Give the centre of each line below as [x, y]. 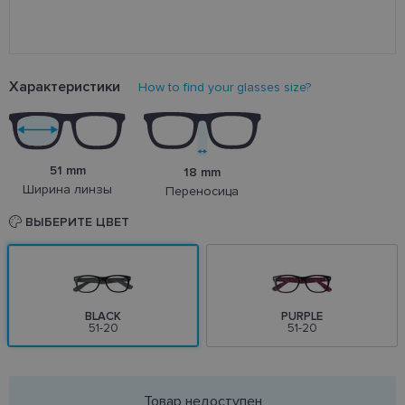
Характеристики [65, 87]
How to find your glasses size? [225, 87]
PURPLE [302, 316]
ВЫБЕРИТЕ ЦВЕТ [75, 222]
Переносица [202, 191]
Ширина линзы [68, 189]
